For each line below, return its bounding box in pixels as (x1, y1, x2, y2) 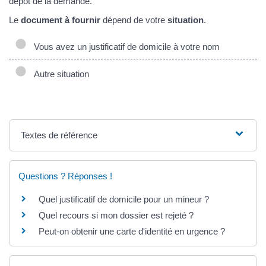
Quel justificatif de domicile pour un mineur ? (39, 194, 209, 205)
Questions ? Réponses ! (18, 171, 112, 182)
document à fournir (21, 14, 100, 25)
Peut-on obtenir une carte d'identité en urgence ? (39, 226, 225, 237)
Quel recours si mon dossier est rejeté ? (39, 210, 194, 221)
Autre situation (29, 69, 89, 80)
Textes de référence (21, 130, 98, 141)
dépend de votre (100, 14, 167, 25)
